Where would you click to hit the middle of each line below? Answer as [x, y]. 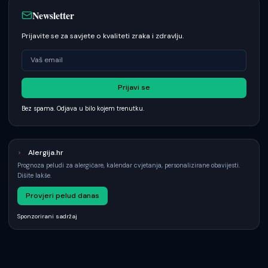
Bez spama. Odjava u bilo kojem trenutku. [83, 108]
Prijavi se [134, 88]
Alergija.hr [45, 152]
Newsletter [53, 15]
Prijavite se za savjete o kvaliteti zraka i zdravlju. [103, 36]
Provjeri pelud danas [63, 196]
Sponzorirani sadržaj [47, 216]
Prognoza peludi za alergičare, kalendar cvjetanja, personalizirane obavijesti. [129, 165]
